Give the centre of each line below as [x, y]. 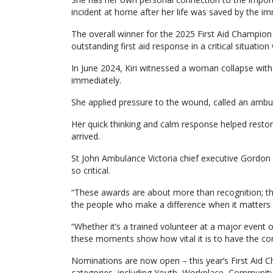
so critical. [91, 170]
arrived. [86, 136]
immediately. [96, 80]
